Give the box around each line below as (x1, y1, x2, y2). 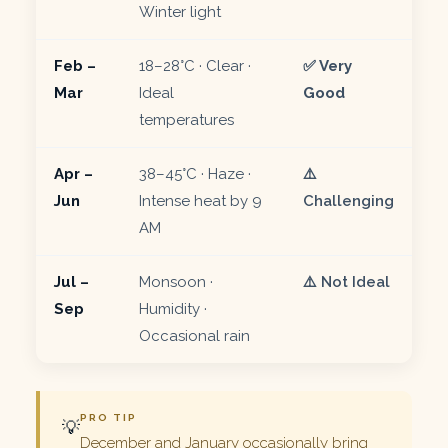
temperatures (139, 110, 234, 129)
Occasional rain (139, 326, 250, 345)
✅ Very (303, 56, 352, 75)
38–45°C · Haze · (139, 164, 251, 183)
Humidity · (139, 299, 207, 318)
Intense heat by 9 (139, 191, 262, 210)
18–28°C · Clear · (139, 56, 251, 75)
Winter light (139, 2, 221, 21)
